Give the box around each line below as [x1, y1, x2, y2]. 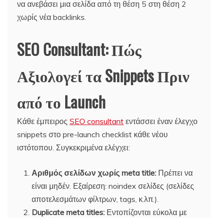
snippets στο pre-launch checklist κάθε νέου [17, 129, 168, 139]
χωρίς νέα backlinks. [17, 12, 86, 22]
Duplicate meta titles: [32, 207, 105, 217]
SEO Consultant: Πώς [17, 37, 142, 60]
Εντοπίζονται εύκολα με [105, 207, 187, 217]
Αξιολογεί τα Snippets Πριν [17, 63, 189, 87]
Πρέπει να [156, 167, 193, 178]
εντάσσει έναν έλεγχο [124, 116, 198, 126]
